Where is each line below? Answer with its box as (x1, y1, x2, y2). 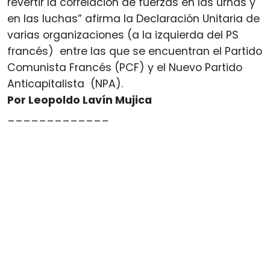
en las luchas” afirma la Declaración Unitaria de (7, 11, 260, 26)
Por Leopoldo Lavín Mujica (7, 92, 152, 107)
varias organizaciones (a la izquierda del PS (7, 27, 239, 42)
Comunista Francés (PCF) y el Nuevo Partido (7, 60, 242, 75)
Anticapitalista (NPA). (7, 76, 123, 91)
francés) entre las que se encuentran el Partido (7, 43, 262, 58)
